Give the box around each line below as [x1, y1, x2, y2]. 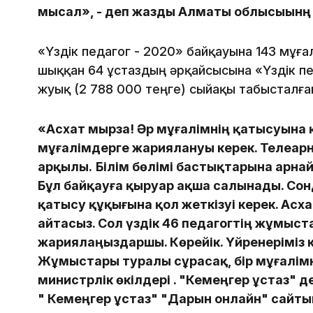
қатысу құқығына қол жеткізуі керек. [38, 197, 281, 212]
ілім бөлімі [103, 159, 176, 175]
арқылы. [38, 159, 92, 175]
